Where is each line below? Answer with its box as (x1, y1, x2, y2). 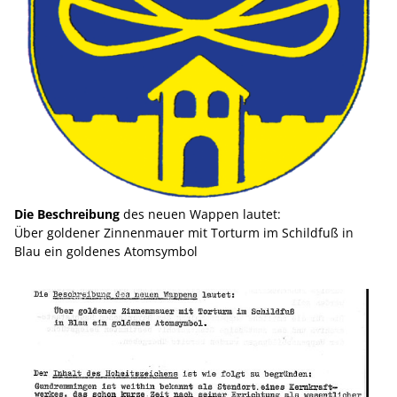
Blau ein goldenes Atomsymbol (14, 243, 198, 260)
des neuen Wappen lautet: (120, 206, 281, 222)
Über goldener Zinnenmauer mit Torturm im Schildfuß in (14, 224, 354, 241)
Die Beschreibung (14, 206, 120, 222)
